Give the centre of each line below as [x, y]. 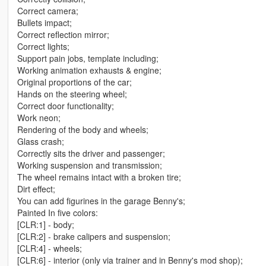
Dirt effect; [36, 189]
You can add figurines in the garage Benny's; [101, 201]
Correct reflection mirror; [63, 35]
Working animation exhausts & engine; [89, 70]
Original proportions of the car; [74, 82]
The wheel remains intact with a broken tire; [99, 177]
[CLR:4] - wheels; [49, 248]
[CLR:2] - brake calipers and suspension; [94, 237]
